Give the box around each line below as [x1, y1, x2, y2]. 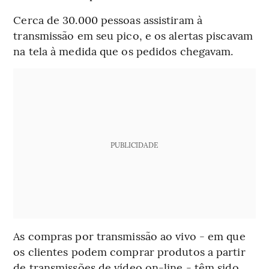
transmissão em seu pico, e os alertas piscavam [13, 28, 253, 43]
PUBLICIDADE [110, 140, 159, 150]
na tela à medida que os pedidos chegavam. [13, 43, 234, 59]
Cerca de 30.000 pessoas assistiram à [13, 12, 202, 28]
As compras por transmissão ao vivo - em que [13, 228, 246, 244]
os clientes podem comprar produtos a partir [13, 244, 246, 259]
